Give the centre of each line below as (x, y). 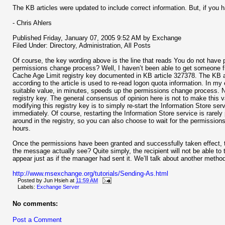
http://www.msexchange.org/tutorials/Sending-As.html (90, 173)
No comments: (35, 204)
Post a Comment (37, 220)
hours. (22, 128)
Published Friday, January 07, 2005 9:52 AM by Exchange (97, 38)
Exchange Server (58, 187)
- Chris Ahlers (32, 23)
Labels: (27, 187)
